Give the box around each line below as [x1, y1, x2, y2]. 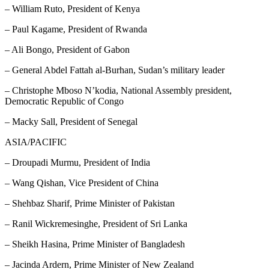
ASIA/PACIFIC [5, 137, 67, 148]
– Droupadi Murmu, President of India [5, 157, 150, 168]
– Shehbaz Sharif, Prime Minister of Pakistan [5, 198, 175, 209]
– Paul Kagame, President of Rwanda [5, 24, 147, 35]
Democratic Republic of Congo [5, 96, 124, 107]
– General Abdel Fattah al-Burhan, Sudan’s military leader [5, 65, 225, 76]
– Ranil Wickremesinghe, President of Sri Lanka [5, 219, 187, 229]
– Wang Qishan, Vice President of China [5, 178, 159, 189]
